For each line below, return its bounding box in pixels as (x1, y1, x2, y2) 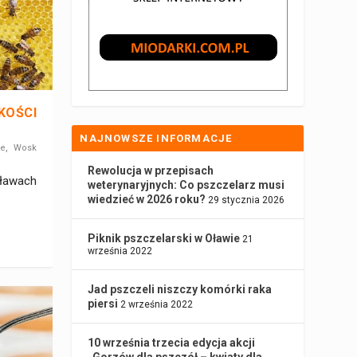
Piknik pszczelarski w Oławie (88, 232, 241, 245)
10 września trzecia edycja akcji (88, 336, 256, 350)
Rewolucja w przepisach (88, 164, 214, 178)
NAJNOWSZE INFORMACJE (80, 132, 233, 145)
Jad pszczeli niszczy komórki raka (88, 283, 273, 296)
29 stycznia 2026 (208, 194, 285, 206)
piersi (88, 297, 119, 311)
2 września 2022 (120, 299, 194, 311)
